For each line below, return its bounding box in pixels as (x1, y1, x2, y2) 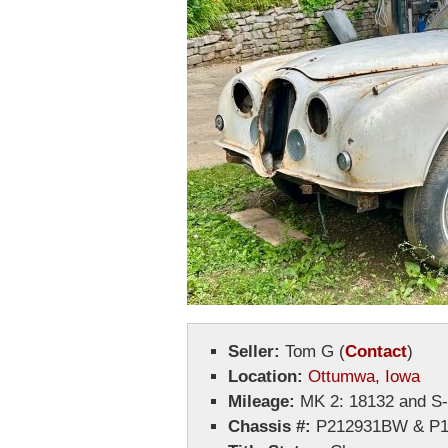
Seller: (228, 342, 280, 361)
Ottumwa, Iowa (308, 367, 420, 386)
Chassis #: (228, 417, 311, 436)
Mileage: (228, 392, 295, 411)
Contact (345, 342, 407, 361)
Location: (228, 367, 303, 386)
